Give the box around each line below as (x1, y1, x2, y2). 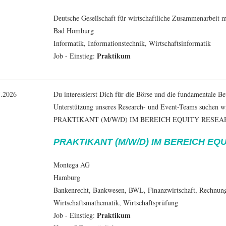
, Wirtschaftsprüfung (119, 198, 178, 208)
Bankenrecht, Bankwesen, (53, 185, 129, 195)
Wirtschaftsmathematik (53, 198, 119, 208)
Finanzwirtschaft (148, 185, 195, 195)
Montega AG (53, 160, 90, 170)
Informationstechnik (88, 38, 145, 48)
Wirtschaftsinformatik (149, 38, 211, 48)
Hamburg (53, 173, 80, 183)
